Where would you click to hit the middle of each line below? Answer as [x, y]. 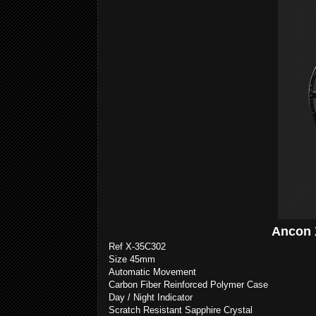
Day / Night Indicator [151, 297]
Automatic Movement [152, 272]
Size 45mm [132, 259]
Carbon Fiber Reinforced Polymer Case [188, 285]
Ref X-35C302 [137, 247]
